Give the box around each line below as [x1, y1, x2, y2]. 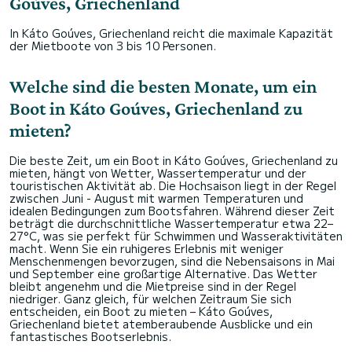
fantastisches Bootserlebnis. [9, 328, 171, 345]
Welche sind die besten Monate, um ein [9, 75, 317, 97]
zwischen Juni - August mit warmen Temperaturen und [9, 190, 303, 207]
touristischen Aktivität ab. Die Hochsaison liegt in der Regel [9, 178, 336, 194]
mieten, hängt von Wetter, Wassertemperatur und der [9, 165, 306, 181]
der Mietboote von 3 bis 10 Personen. [9, 38, 216, 54]
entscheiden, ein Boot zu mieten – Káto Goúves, [9, 303, 273, 320]
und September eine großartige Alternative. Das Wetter [9, 266, 317, 282]
